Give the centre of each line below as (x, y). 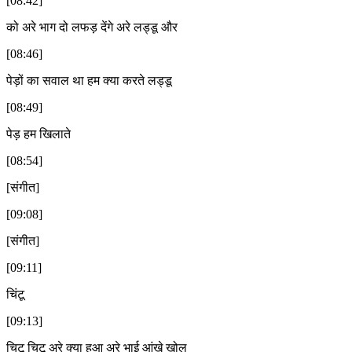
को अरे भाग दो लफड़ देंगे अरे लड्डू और (92, 27)
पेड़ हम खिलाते (38, 134)
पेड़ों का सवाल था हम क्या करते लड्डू (89, 80)
